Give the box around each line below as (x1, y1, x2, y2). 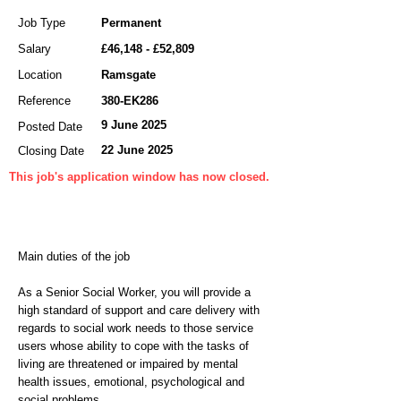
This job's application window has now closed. (9, 170, 269, 183)
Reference (18, 94, 74, 107)
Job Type (18, 16, 65, 30)
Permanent (101, 16, 161, 30)
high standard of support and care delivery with (18, 303, 260, 317)
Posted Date (18, 120, 82, 133)
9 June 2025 (101, 118, 166, 132)
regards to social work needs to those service (18, 321, 253, 335)
